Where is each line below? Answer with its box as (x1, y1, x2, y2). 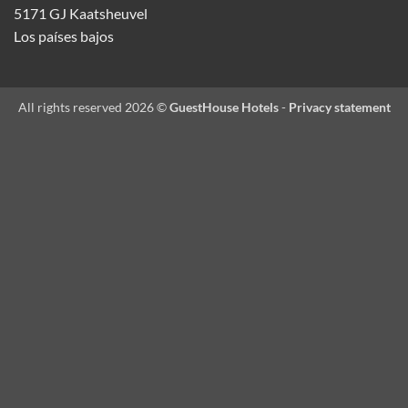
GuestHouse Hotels (168, 99, 279, 116)
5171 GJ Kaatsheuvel (14, 4, 148, 22)
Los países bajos (14, 26, 114, 45)
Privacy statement (288, 99, 391, 116)
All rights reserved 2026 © (17, 99, 169, 116)
